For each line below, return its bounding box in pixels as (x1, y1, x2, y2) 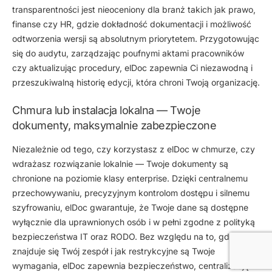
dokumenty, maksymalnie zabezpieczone (12, 118, 217, 132)
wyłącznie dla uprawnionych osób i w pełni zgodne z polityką (12, 217, 255, 228)
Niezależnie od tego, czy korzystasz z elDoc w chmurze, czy (12, 144, 255, 155)
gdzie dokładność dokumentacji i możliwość (74, 18, 251, 29)
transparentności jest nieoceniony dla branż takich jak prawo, (12, 4, 256, 15)
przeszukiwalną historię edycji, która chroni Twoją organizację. (12, 76, 260, 87)
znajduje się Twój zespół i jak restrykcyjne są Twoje (12, 246, 215, 257)
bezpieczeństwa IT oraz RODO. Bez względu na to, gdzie (12, 231, 241, 242)
